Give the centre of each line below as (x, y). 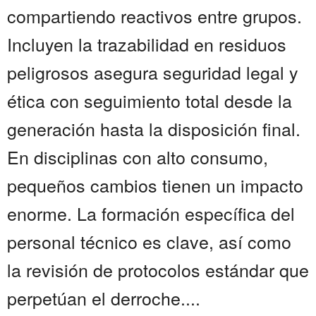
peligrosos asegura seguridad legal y (153, 72)
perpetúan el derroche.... (104, 298)
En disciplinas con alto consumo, (138, 157)
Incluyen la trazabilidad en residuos (147, 44)
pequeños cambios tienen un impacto (155, 185)
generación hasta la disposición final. (154, 129)
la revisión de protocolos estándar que (158, 270)
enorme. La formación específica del (151, 213)
